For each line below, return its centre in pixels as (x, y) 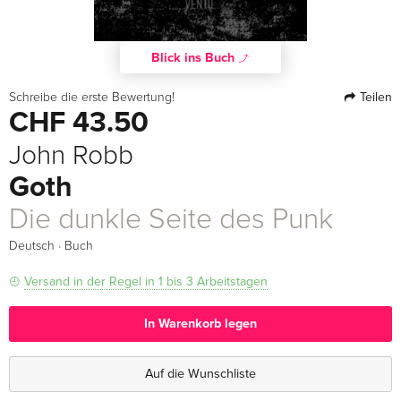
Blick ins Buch (194, 57)
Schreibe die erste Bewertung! (92, 97)
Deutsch (32, 246)
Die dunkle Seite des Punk (171, 220)
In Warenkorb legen (200, 323)
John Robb (71, 155)
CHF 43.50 (79, 123)
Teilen (374, 97)
